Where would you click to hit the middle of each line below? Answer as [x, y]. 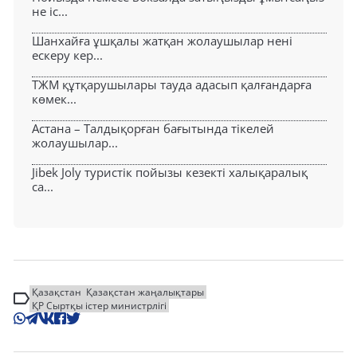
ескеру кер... [67, 55]
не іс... [50, 11]
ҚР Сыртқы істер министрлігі [99, 305]
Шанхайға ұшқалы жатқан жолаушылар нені [162, 40]
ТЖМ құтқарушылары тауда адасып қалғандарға [172, 84]
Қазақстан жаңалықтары [145, 292]
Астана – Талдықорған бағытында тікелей [153, 128]
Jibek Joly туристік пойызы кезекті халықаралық [170, 172]
